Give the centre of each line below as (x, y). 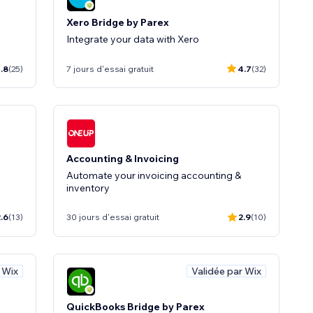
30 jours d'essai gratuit (113, 217)
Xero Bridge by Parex (118, 22)
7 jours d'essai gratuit (110, 68)
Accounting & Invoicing (123, 158)
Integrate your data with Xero (133, 39)
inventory (88, 188)
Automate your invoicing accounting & (154, 175)
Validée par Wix (226, 271)
